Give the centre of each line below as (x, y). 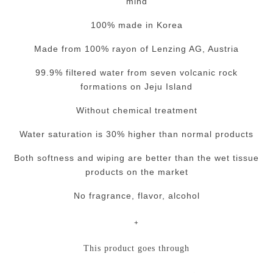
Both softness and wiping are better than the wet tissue (136, 158)
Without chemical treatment (136, 110)
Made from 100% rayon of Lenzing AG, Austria (136, 49)
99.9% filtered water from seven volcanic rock (136, 73)
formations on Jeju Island (136, 87)
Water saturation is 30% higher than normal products (136, 134)
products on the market (136, 172)
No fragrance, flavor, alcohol (136, 196)
